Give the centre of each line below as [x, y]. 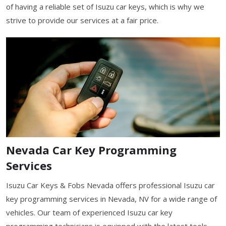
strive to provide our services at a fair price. [82, 20]
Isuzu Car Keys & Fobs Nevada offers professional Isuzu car [110, 185]
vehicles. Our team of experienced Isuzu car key [89, 212]
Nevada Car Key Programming [91, 150]
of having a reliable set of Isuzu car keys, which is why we [105, 6]
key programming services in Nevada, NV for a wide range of [111, 199]
